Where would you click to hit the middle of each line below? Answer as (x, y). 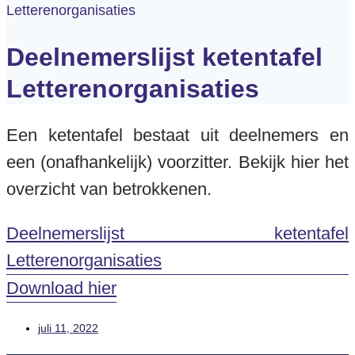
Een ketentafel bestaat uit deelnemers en (177, 135)
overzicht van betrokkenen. (109, 189)
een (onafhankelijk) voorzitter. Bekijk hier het (177, 162)
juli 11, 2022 (68, 328)
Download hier (61, 288)
